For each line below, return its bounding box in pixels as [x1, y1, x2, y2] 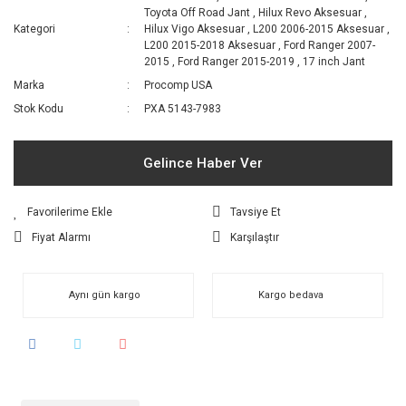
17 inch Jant [303, 54, 366, 68]
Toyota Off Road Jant [144, 5, 251, 19]
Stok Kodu [14, 101, 63, 115]
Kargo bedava [258, 288, 324, 301]
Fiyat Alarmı [32, 230, 91, 244]
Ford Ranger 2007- [284, 38, 376, 52]
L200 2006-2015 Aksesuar [253, 22, 385, 35]
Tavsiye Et [230, 205, 281, 218]
